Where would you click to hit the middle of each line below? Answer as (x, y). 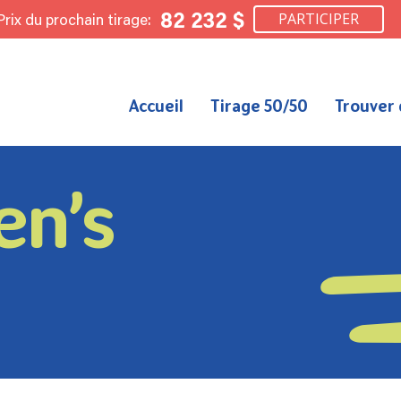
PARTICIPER (319, 19)
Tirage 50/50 (259, 106)
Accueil (156, 106)
